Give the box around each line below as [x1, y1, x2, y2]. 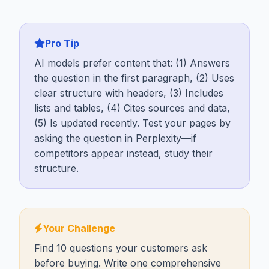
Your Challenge [43, 222, 115, 234]
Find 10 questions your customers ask [34, 241, 207, 254]
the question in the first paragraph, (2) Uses [34, 71, 234, 84]
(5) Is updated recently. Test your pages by [34, 116, 231, 129]
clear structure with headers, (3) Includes [34, 86, 223, 99]
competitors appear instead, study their [34, 147, 213, 159]
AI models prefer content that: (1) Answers [34, 56, 230, 69]
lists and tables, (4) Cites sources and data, [34, 101, 230, 114]
